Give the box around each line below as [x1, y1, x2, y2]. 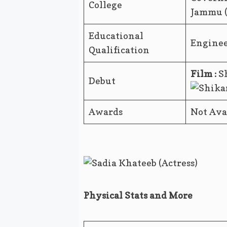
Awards [88, 106, 123, 118]
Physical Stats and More [83, 190, 193, 201]
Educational [88, 30, 143, 42]
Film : [190, 68, 216, 80]
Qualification [88, 45, 149, 56]
